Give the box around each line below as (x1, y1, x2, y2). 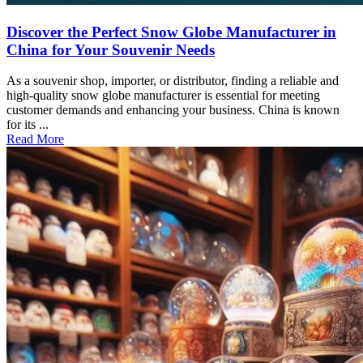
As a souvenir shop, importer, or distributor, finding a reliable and (6, 74, 339, 88)
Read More (6, 132, 64, 147)
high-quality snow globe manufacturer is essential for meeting (6, 88, 320, 103)
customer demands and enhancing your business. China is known (6, 103, 340, 117)
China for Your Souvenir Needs (6, 41, 215, 58)
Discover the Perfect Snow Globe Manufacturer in (6, 23, 336, 41)
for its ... (6, 117, 49, 132)
